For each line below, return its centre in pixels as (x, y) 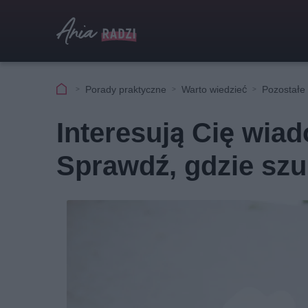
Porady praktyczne (126, 89)
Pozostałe (284, 89)
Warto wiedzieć (214, 89)
